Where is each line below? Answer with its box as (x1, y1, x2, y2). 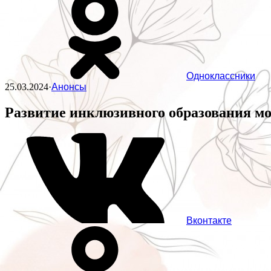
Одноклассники (186, 71, 255, 82)
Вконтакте (186, 215, 232, 226)
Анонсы (51, 82, 87, 93)
